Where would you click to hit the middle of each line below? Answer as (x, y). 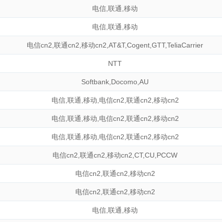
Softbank (95, 82)
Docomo (124, 82)
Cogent (138, 45)
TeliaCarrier (185, 45)
